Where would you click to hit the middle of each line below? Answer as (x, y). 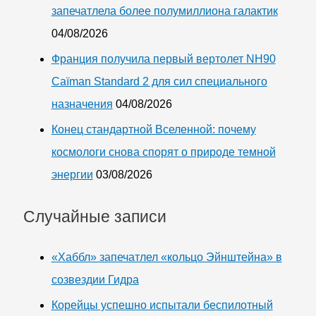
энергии (72, 175)
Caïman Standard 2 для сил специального (159, 82)
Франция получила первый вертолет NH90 (163, 59)
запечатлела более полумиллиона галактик (164, 11)
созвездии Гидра (95, 279)
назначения (82, 104)
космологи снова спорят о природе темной (163, 152)
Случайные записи (95, 216)
